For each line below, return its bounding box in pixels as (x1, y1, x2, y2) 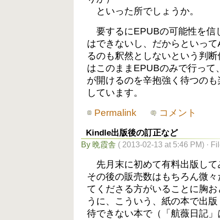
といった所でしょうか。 (87, 6, 199, 17)
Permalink (94, 108, 137, 118)
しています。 (87, 87, 143, 98)
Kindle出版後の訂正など (86, 128, 178, 138)
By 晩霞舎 (81, 140, 116, 149)
